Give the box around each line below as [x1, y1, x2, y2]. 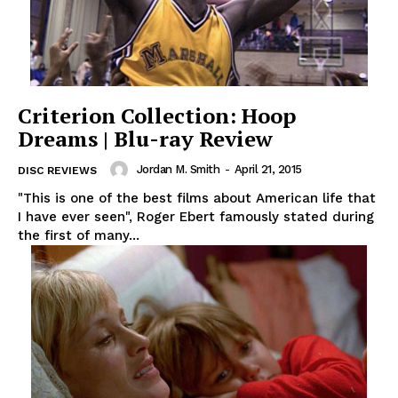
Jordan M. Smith [136, 162, 219, 176]
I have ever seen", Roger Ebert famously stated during [18, 208, 374, 225]
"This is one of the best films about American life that [18, 189, 376, 206]
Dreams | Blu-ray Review [18, 123, 273, 153]
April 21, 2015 [234, 162, 302, 176]
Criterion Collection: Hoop [18, 100, 296, 130]
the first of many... [18, 227, 139, 243]
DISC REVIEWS [18, 163, 97, 177]
